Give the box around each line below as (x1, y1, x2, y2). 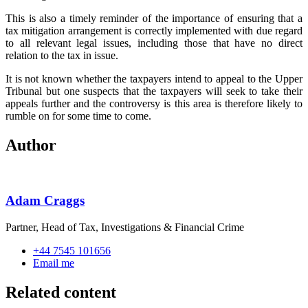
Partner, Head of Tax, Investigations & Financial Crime (5, 221, 244, 234)
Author (5, 135, 56, 154)
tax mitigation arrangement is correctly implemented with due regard (5, 24, 302, 36)
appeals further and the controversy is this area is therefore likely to (5, 97, 302, 109)
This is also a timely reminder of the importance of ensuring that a (5, 12, 302, 24)
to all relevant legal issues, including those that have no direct (5, 36, 302, 49)
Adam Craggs (5, 193, 85, 208)
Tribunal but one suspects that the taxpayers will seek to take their (5, 85, 302, 97)
